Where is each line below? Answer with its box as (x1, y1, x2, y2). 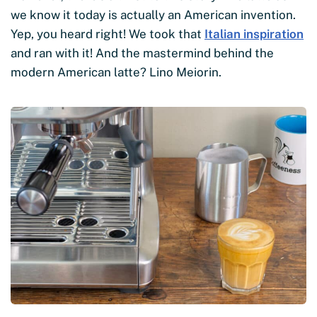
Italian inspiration (204, 26, 304, 41)
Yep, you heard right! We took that (11, 26, 204, 41)
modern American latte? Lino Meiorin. (11, 64, 221, 79)
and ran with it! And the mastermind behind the (11, 45, 274, 60)
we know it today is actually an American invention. (11, 7, 296, 22)
